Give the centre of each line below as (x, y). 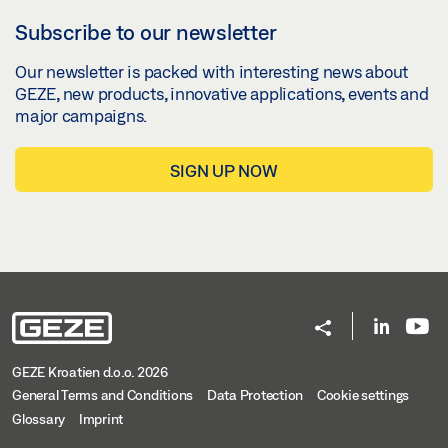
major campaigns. (81, 116)
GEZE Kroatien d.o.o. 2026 (90, 372)
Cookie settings (362, 395)
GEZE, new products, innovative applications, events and (222, 94)
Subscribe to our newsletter (146, 32)
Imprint (100, 419)
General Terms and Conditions (102, 395)
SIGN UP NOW (224, 171)
